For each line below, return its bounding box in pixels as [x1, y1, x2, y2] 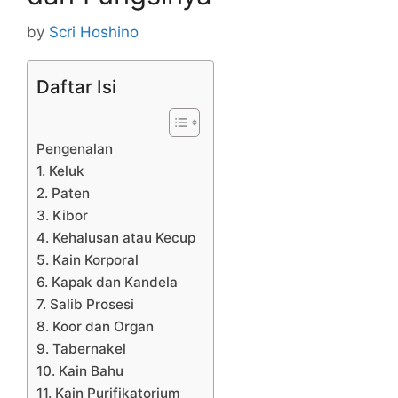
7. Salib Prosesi [36, 295, 134, 313]
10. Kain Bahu [36, 362, 123, 379]
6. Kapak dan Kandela [36, 273, 178, 291]
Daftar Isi [36, 75, 116, 98]
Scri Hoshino [49, 22, 139, 41]
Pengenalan [36, 139, 113, 157]
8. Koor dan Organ [36, 317, 154, 335]
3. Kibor [36, 206, 88, 224]
